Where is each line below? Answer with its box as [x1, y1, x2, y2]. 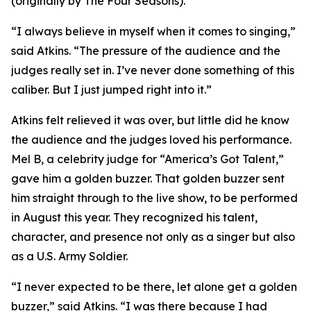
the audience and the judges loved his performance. [11, 133, 292, 146]
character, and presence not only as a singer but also [11, 230, 295, 244]
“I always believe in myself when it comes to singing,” [11, 24, 296, 38]
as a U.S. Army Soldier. [11, 249, 128, 263]
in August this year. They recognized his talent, [11, 210, 258, 224]
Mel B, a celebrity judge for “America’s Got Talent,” [11, 152, 284, 166]
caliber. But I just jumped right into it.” [11, 83, 212, 96]
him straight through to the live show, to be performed [11, 191, 298, 205]
